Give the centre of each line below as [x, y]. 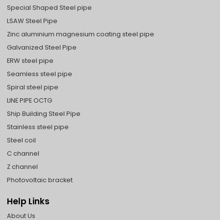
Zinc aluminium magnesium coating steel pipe [81, 34]
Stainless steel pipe [38, 127]
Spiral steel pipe [33, 87]
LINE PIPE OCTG [30, 101]
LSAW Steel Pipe [32, 21]
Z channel [23, 167]
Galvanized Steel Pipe [42, 48]
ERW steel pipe [30, 61]
